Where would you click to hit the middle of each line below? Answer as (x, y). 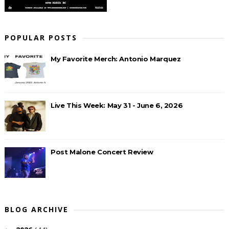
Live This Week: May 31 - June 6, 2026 (117, 105)
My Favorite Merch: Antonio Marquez (116, 59)
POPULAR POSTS (41, 37)
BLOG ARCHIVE (36, 209)
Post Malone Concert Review (102, 152)
